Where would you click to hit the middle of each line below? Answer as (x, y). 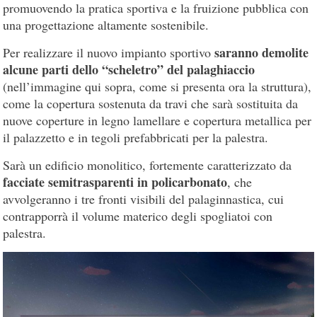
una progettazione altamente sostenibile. (106, 24)
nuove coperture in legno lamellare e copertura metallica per (157, 120)
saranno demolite (262, 52)
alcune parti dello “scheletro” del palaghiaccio (129, 69)
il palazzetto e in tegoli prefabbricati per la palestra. (136, 137)
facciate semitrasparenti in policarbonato (115, 181)
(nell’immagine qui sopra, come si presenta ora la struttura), (157, 86)
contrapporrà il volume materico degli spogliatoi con (138, 215)
